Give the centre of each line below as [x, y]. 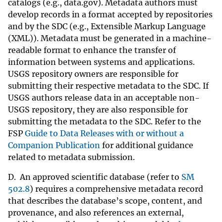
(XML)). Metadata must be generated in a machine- [110, 38]
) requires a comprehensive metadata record [116, 189]
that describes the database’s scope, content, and [105, 201]
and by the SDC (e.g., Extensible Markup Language [107, 27]
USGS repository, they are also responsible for [98, 110]
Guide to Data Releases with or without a [104, 134]
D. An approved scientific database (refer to [95, 177]
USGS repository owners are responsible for [93, 74]
